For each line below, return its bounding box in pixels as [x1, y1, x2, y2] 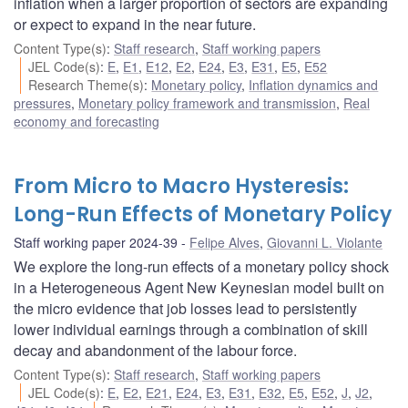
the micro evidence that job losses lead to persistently [14, 298, 357, 320]
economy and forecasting [14, 112, 159, 131]
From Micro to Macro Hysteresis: [14, 172, 349, 201]
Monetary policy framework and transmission [78, 94, 336, 113]
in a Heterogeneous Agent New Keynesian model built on [14, 277, 384, 299]
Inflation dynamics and [249, 76, 379, 95]
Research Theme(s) [28, 76, 145, 95]
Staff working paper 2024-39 [14, 233, 178, 252]
